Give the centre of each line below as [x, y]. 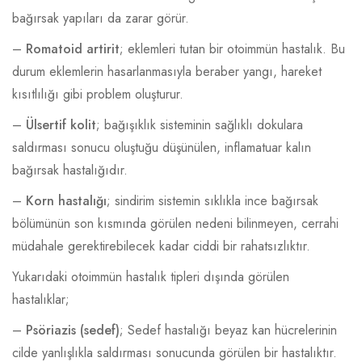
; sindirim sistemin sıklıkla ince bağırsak [213, 200]
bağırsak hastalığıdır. [70, 170]
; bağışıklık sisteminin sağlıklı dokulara [200, 124]
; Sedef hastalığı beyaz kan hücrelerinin [228, 330]
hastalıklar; [41, 299]
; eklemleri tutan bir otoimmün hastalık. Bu [232, 48]
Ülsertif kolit [61, 124]
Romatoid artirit [73, 48]
